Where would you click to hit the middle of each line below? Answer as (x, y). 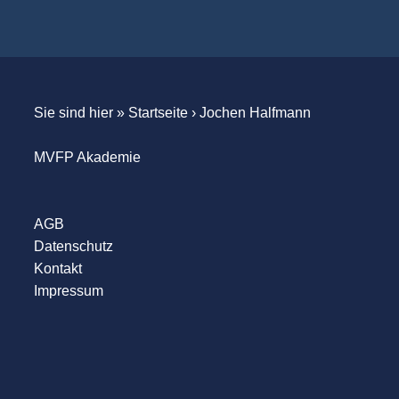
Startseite (158, 112)
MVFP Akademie (87, 157)
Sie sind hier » (81, 112)
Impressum (68, 290)
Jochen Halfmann (255, 112)
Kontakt (57, 268)
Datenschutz (73, 246)
